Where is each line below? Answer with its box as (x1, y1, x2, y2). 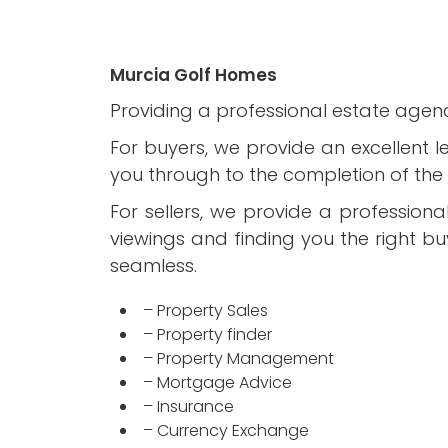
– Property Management (143, 347, 334, 370)
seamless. (110, 253, 197, 278)
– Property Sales (143, 299, 268, 322)
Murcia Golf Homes (110, 63, 277, 87)
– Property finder (143, 323, 272, 346)
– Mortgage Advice (143, 371, 292, 394)
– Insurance (143, 395, 234, 418)
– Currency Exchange (143, 419, 309, 442)
